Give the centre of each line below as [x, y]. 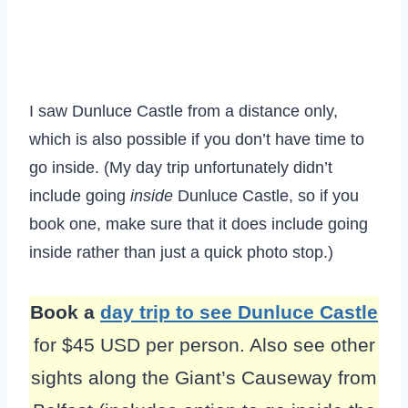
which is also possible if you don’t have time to [197, 140]
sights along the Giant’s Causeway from [204, 378]
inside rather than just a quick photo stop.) [181, 253]
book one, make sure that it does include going [199, 224]
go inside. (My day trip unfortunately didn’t [181, 168]
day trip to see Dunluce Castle [239, 312]
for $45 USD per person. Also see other [204, 345]
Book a [65, 312]
